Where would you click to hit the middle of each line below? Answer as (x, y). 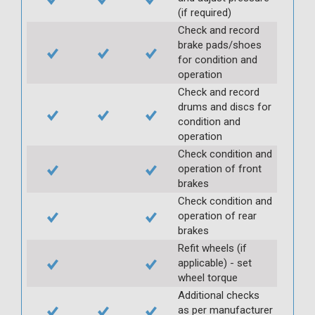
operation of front (220, 168)
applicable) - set (215, 263)
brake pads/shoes (220, 45)
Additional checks (219, 295)
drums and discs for (225, 107)
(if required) (205, 12)
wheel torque (208, 277)
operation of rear (217, 216)
